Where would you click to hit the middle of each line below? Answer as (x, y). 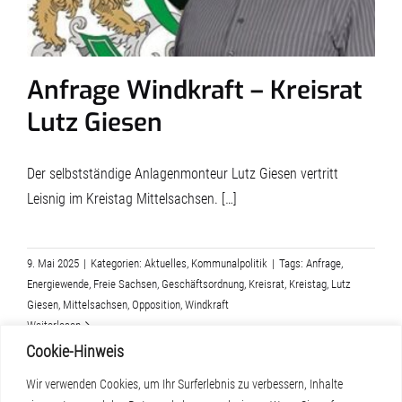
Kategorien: (118, 263)
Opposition (156, 304)
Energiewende (58, 284)
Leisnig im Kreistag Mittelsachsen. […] (132, 198)
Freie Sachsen (125, 284)
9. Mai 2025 (53, 263)
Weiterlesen (54, 325)
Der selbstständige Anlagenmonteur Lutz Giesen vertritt (183, 173)
